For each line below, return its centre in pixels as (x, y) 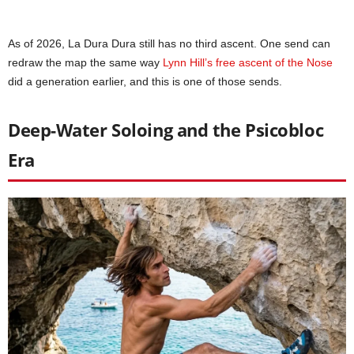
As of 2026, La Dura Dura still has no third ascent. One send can (169, 43)
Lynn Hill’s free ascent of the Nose (248, 62)
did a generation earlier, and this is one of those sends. (145, 81)
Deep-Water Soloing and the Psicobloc (166, 129)
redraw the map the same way (85, 62)
